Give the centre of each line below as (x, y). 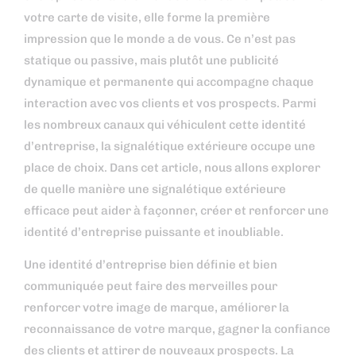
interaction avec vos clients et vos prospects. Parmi (170, 103)
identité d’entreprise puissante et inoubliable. (154, 232)
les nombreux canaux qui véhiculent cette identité (165, 124)
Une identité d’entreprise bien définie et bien (151, 264)
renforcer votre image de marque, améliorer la (157, 307)
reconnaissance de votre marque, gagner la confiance (177, 329)
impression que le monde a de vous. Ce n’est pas (160, 39)
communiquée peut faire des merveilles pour (151, 286)
